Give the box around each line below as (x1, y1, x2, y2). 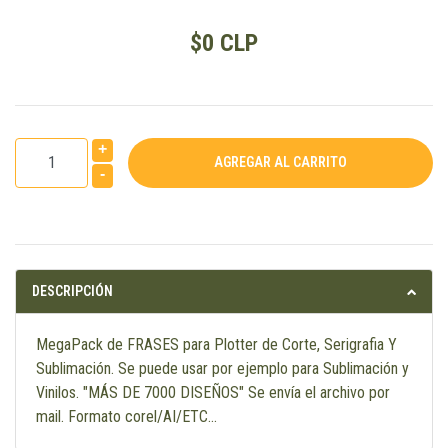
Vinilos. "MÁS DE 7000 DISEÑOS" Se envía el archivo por (36, 383, 390, 403)
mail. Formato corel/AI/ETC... (36, 407, 217, 427)
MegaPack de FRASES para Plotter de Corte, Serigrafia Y (36, 335, 397, 355)
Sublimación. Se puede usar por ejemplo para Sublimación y (36, 359, 409, 379)
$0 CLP (190, 28, 258, 57)
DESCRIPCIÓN (32, 283, 113, 300)
